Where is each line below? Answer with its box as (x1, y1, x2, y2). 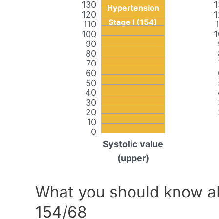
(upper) (117, 153, 149, 164)
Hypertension (107, 3, 159, 13)
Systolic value (103, 139, 163, 150)
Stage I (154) (109, 17, 157, 27)
